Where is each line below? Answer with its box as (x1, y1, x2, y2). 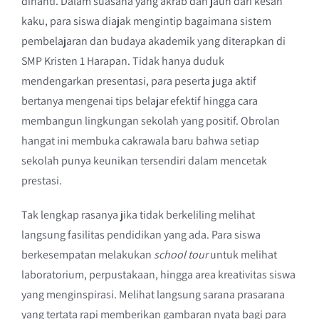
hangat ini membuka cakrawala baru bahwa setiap (21, 133, 259, 148)
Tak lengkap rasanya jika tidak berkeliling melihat (21, 207, 255, 222)
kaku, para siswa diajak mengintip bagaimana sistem (21, 14, 271, 28)
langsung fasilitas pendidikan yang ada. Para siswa (21, 227, 261, 242)
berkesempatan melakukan (21, 247, 154, 262)
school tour (153, 247, 208, 262)
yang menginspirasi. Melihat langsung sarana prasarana (21, 287, 285, 302)
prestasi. (21, 173, 62, 188)
